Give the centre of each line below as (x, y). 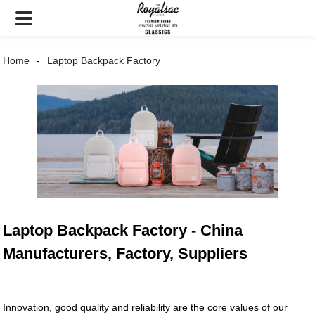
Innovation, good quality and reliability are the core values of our (146, 308)
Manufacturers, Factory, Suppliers (126, 254)
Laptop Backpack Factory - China (123, 231)
